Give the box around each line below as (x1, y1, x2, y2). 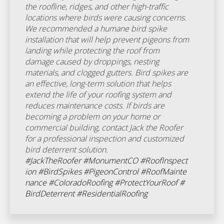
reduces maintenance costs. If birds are (25, 100, 164, 111)
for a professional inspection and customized (25, 133, 184, 144)
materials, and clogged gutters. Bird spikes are (25, 67, 188, 78)
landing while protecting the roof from (25, 45, 159, 56)
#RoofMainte (140, 166, 186, 177)
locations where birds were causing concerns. (25, 12, 186, 23)
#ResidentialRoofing (76, 188, 147, 199)
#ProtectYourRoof (114, 177, 177, 188)
